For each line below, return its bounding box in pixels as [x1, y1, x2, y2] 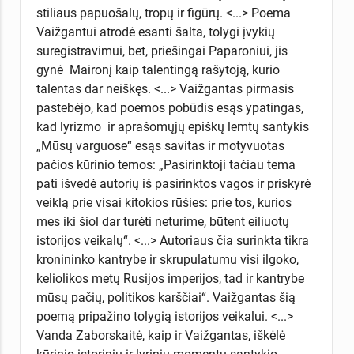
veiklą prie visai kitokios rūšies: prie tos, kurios [36, 194, 292, 210]
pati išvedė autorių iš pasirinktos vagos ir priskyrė [36, 175, 311, 191]
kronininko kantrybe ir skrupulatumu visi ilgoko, [36, 251, 299, 267]
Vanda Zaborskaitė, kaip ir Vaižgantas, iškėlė [36, 327, 285, 343]
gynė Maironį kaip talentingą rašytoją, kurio [36, 62, 280, 77]
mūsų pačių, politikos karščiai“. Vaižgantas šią [36, 289, 296, 305]
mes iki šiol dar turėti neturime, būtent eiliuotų [36, 213, 289, 229]
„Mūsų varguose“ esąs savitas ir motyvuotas [36, 137, 284, 153]
